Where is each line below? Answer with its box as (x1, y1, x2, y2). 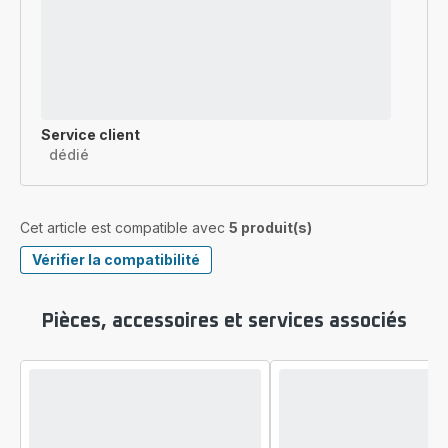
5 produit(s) (229, 219, 312, 236)
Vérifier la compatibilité (32, 251, 200, 268)
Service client (41, 126, 140, 143)
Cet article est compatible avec (20, 219, 229, 236)
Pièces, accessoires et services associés (41, 311, 407, 331)
